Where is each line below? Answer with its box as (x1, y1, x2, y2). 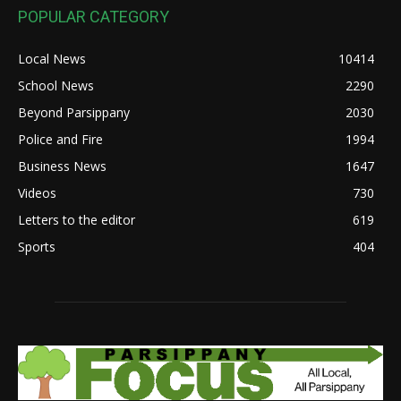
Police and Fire (18, 131, 103, 149)
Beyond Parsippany (18, 104, 130, 122)
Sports (18, 238, 55, 256)
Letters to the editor (18, 211, 135, 229)
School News (18, 77, 94, 95)
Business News (18, 158, 107, 175)
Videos (18, 184, 56, 202)
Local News (18, 50, 86, 68)
